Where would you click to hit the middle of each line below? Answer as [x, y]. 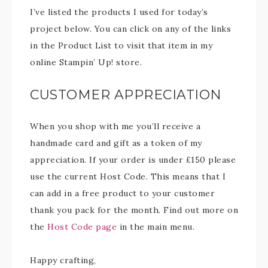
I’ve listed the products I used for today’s [119, 12]
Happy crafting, [63, 260]
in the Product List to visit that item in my [121, 45]
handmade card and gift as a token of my [116, 143]
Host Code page [82, 227]
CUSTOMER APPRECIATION [126, 95]
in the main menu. [156, 227]
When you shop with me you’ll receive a [115, 126]
